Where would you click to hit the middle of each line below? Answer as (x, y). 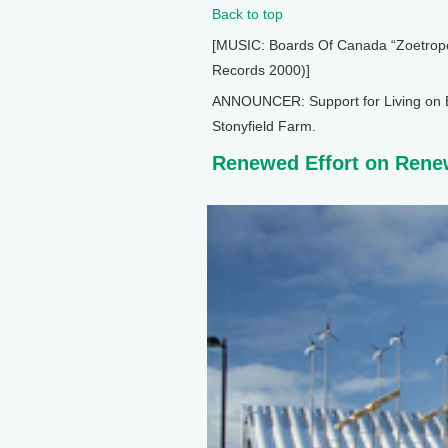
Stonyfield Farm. (264, 126)
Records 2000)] (261, 70)
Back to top (247, 14)
